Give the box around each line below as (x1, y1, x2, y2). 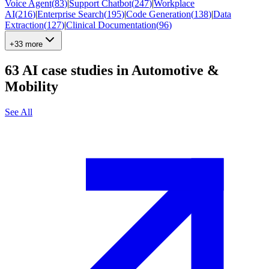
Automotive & (131, 62, 219, 78)
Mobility (5, 78, 58, 94)
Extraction (5, 19, 44, 30)
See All (5, 106, 32, 117)
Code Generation (126, 8, 191, 19)
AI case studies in (22, 62, 128, 78)
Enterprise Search (37, 8, 104, 19)
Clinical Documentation (66, 19, 156, 30)
